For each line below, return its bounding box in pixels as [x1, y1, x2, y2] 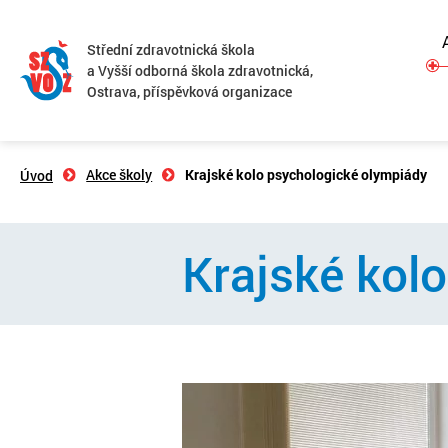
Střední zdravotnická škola [87, 40, 256, 60]
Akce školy [86, 164, 153, 184]
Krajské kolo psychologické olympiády [185, 164, 428, 184]
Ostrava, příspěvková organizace [87, 82, 293, 102]
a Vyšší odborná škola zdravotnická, [87, 61, 314, 81]
